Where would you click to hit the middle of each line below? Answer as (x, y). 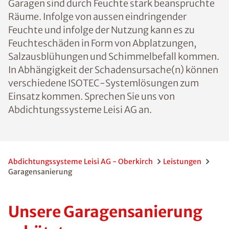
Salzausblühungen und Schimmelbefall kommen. (114, 56)
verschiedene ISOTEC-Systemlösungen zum (104, 83)
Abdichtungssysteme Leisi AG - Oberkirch (81, 162)
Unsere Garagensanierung (105, 212)
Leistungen (182, 162)
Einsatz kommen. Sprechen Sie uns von (91, 96)
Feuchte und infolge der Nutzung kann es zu (101, 30)
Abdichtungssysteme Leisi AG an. (80, 110)
